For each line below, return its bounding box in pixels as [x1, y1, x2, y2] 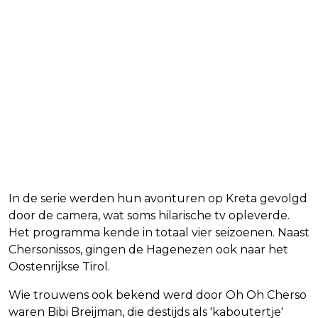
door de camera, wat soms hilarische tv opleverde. [9, 209, 290, 223]
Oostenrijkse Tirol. [9, 260, 110, 274]
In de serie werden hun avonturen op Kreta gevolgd [9, 192, 307, 206]
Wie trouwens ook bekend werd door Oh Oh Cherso [9, 288, 307, 302]
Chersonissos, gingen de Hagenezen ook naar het [9, 243, 288, 257]
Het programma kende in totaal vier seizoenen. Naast [9, 226, 309, 240]
